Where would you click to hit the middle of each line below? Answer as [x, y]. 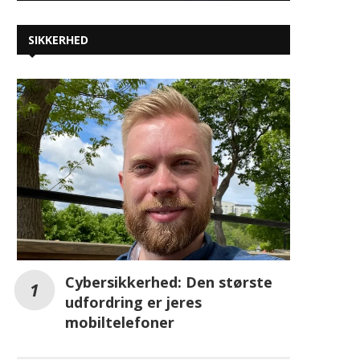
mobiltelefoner [120, 323]
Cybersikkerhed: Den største [169, 282]
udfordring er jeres [133, 303]
